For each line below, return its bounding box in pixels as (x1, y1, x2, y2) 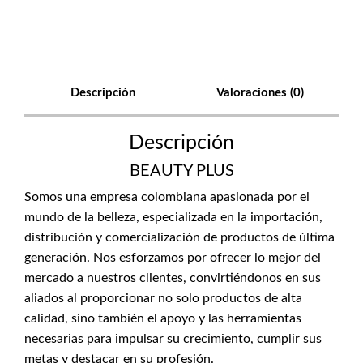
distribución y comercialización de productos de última (24, 231, 335, 244)
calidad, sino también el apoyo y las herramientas (24, 312, 301, 325)
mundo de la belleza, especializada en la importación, (24, 211, 322, 224)
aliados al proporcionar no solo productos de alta (24, 292, 302, 305)
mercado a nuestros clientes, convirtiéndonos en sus (24, 271, 321, 284)
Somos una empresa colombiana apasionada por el (24, 190, 310, 203)
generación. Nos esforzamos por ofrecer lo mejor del (24, 251, 321, 264)
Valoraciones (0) (216, 87, 304, 99)
